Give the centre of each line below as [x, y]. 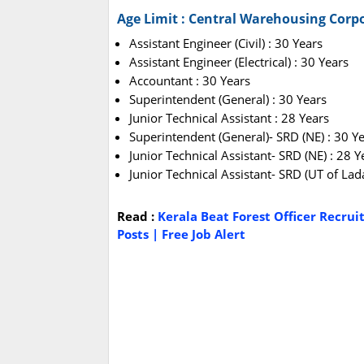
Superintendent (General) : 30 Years [228, 100]
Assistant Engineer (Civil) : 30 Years [226, 43]
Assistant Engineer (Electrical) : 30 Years [239, 62]
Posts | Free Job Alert [181, 234]
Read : [137, 217]
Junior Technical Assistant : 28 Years [229, 118]
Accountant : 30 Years [190, 81]
